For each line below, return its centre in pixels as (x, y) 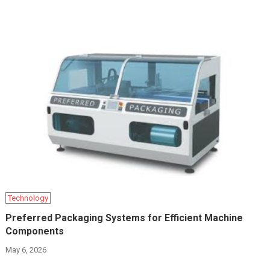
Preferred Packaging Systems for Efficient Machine (124, 218)
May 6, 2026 (26, 250)
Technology (28, 198)
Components (35, 231)
